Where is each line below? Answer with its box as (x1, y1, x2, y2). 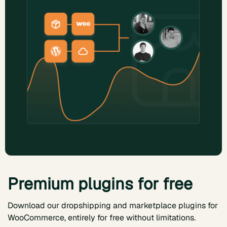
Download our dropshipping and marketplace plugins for (8, 200, 218, 211)
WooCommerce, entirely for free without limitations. (8, 212, 196, 223)
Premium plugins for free (8, 173, 193, 195)
